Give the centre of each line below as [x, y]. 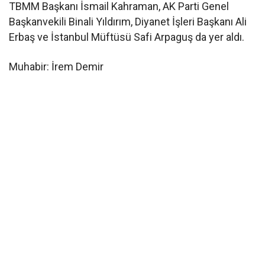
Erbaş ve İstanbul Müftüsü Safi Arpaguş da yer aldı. [127, 37]
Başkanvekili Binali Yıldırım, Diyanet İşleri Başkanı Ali [128, 21]
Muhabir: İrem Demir [56, 66]
